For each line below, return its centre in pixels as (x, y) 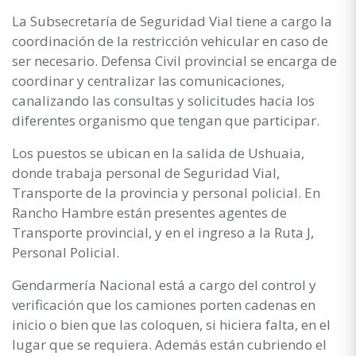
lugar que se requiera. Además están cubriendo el (169, 344)
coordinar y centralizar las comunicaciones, (148, 80)
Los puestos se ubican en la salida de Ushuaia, (158, 153)
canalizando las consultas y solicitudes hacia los (163, 100)
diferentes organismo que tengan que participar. (166, 120)
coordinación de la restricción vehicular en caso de (170, 41)
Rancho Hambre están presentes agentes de (149, 212)
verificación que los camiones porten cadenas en (164, 304)
